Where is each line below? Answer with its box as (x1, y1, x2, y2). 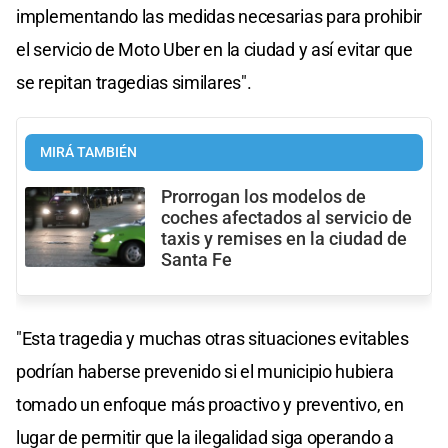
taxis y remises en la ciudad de (161, 229, 407, 250)
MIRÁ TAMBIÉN (40, 144, 137, 162)
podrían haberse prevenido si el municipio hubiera (16, 361, 394, 383)
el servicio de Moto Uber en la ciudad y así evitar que (16, 39, 413, 61)
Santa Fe (161, 250, 232, 271)
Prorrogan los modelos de (161, 187, 366, 208)
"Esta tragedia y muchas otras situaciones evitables (16, 328, 409, 350)
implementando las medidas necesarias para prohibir (16, 6, 423, 28)
